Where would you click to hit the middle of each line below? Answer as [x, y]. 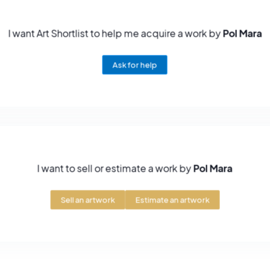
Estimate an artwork [172, 200]
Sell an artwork [88, 200]
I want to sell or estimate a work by [115, 168]
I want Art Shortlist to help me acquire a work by [115, 33]
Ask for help [135, 65]
